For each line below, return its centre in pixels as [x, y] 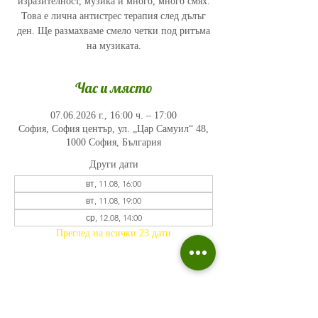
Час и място [114, 88]
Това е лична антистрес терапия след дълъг [114, 16]
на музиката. [114, 46]
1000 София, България [114, 142]
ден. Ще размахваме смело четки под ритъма [114, 31]
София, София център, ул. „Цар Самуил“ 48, [114, 129]
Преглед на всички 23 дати [114, 233]
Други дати [114, 164]
